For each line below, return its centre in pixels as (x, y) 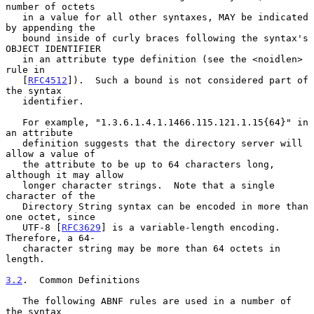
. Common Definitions (81, 280)
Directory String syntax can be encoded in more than (14, 206)
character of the (50, 196)
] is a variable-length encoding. (191, 227)
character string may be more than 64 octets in (14, 248)
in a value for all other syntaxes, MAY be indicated (14, 17)
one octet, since (50, 217)
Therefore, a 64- (50, 238)
